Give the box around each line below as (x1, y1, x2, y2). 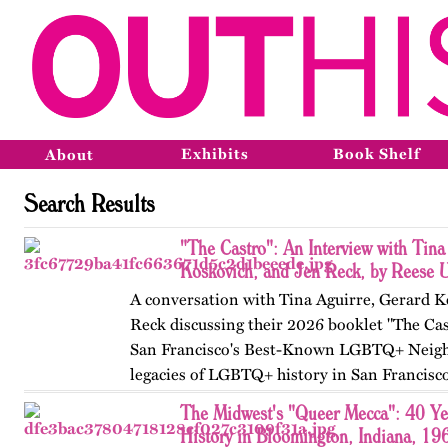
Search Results (24, 187, 155, 218)
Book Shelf (333, 145, 420, 163)
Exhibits (181, 145, 249, 163)
